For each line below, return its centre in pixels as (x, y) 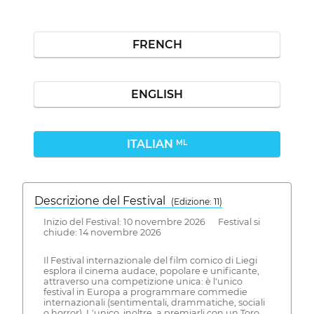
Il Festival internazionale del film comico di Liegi (150, 261)
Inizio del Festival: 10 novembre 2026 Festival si (151, 221)
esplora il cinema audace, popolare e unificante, (151, 271)
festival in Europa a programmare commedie (145, 292)
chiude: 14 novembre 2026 (102, 232)
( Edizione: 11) (197, 202)
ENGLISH (157, 94)
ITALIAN (151, 144)
